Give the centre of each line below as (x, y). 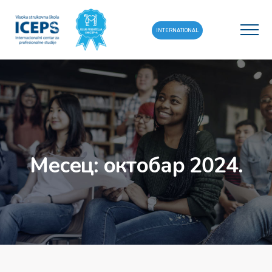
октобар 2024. (173, 165)
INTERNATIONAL (177, 30)
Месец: (66, 165)
